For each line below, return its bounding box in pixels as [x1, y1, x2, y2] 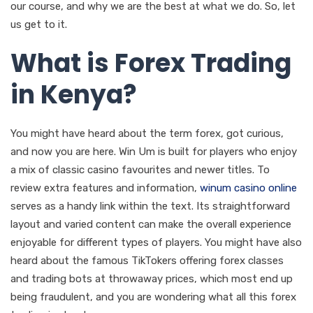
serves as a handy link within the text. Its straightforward [10, 199, 290, 212]
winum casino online [200, 181, 297, 194]
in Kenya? [10, 76, 137, 112]
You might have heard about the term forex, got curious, [10, 126, 284, 140]
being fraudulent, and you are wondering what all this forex [10, 290, 296, 303]
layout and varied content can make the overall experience [10, 217, 291, 231]
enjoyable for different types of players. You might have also [10, 235, 302, 249]
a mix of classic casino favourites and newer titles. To [10, 163, 270, 176]
